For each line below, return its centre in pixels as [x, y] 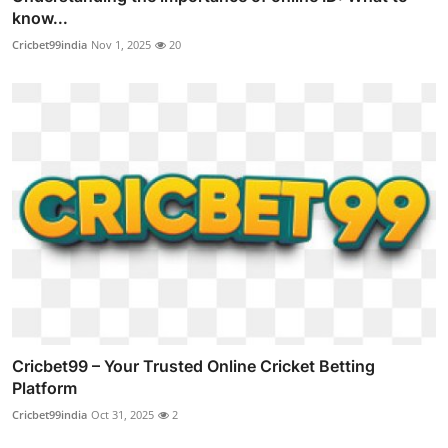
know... [40, 17]
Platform [44, 388]
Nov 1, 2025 [121, 44]
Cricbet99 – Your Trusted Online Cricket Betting [193, 366]
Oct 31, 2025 [122, 415]
